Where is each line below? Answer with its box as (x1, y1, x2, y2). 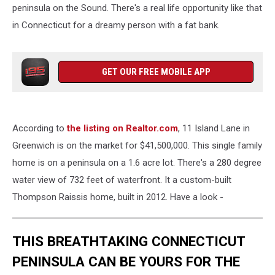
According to (12, 123, 67, 134)
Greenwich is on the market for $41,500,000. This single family (12, 140, 262, 151)
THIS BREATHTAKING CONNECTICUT (12, 233, 246, 249)
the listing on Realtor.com (67, 123, 178, 134)
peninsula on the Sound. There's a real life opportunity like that (12, 2, 262, 14)
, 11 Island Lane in (178, 123, 250, 134)
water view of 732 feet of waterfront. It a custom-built (12, 174, 231, 185)
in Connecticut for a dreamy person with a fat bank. (12, 20, 220, 31)
